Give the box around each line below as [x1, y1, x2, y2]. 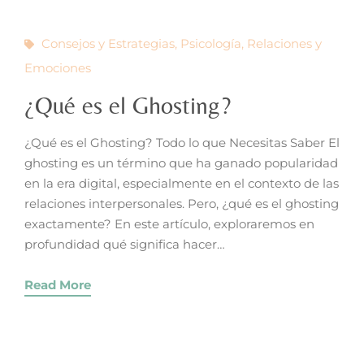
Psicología [180, 36, 241, 51]
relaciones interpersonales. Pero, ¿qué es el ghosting [24, 196, 339, 211]
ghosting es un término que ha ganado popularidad [24, 155, 338, 171]
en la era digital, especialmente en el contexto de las [24, 175, 339, 191]
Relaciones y [247, 36, 322, 51]
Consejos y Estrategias [41, 36, 175, 51]
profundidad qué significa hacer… [24, 236, 225, 252]
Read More [24, 277, 91, 292]
